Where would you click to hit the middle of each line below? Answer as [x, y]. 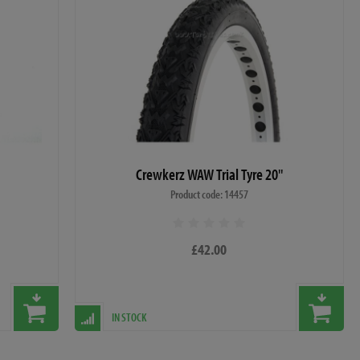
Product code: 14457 [209, 194]
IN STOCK [129, 317]
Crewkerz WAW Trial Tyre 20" [209, 174]
